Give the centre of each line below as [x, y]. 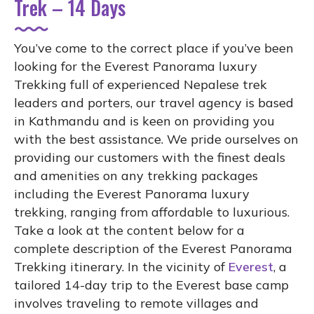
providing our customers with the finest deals [150, 157]
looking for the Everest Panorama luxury [136, 66]
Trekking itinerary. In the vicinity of [121, 266]
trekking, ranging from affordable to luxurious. [152, 212]
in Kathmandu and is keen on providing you [144, 121]
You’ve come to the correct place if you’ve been [154, 48]
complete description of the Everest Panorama [153, 248]
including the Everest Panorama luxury [132, 193]
